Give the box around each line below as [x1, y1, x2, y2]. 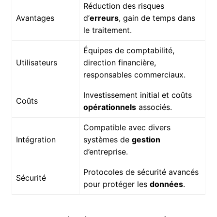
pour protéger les [83, 179, 150, 189]
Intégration [15, 134, 56, 144]
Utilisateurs [15, 57, 57, 67]
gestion [131, 134, 160, 144]
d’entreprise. [83, 146, 128, 156]
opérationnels [83, 102, 136, 112]
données [149, 179, 183, 189]
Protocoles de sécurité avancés [83, 167, 199, 177]
